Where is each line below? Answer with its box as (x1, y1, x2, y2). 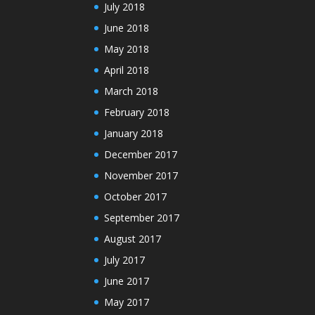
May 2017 (104, 295, 150, 309)
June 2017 (104, 274, 150, 288)
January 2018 (104, 126, 164, 140)
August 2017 (104, 231, 162, 245)
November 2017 (104, 168, 179, 182)
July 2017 (104, 252, 146, 266)
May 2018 (104, 41, 150, 56)
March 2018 (104, 84, 159, 98)
